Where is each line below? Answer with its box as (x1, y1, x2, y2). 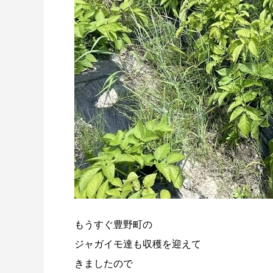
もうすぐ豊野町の (74, 219, 152, 230)
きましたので (74, 258, 133, 269)
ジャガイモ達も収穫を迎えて (74, 239, 201, 249)
